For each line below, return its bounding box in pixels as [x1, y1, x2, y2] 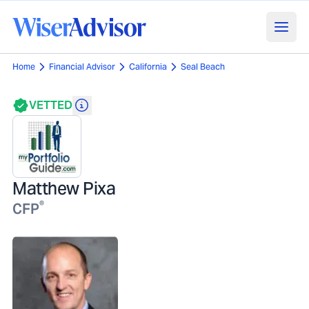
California [129, 61, 167, 72]
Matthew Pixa [12, 177, 115, 199]
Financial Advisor [49, 61, 115, 72]
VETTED [29, 98, 72, 112]
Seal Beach [181, 61, 225, 72]
